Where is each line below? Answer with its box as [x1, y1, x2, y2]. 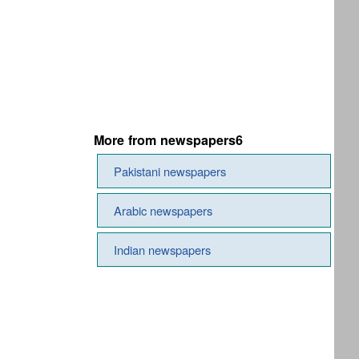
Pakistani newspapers [114, 163, 226, 179]
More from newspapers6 [94, 131, 243, 149]
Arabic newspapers [114, 202, 212, 219]
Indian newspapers [114, 241, 211, 258]
